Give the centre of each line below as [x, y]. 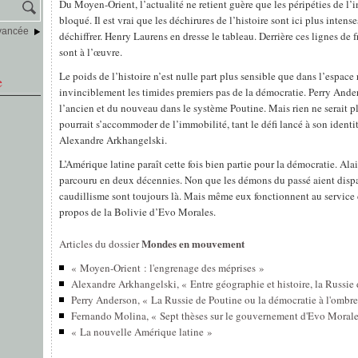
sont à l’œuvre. [91, 52]
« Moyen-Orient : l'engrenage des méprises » [168, 268]
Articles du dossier [100, 244]
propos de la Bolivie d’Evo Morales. [137, 212]
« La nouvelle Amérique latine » [142, 332]
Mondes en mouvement [193, 244]
